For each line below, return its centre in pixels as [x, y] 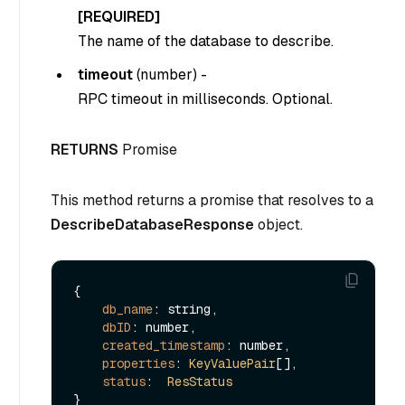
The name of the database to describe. [206, 42]
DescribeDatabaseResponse [152, 224]
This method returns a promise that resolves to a [212, 200]
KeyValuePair [232, 364]
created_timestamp [164, 346]
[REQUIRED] [119, 17]
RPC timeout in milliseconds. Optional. [205, 99]
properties [138, 364]
